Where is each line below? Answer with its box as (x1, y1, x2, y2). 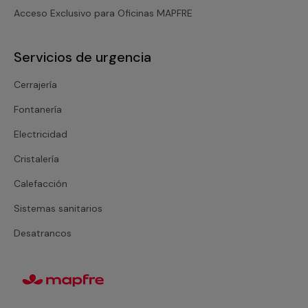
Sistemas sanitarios (14, 201, 102, 214)
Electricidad (14, 127, 67, 140)
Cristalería (14, 152, 59, 165)
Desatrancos (14, 226, 71, 239)
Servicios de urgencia (14, 47, 151, 66)
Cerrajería (14, 78, 57, 91)
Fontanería (14, 102, 62, 115)
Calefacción (14, 177, 67, 190)
